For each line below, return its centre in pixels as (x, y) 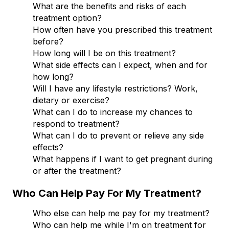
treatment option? (67, 18)
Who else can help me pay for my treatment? (121, 213)
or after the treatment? (77, 170)
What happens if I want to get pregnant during (123, 159)
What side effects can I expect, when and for (120, 65)
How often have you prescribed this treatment (122, 29)
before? (48, 41)
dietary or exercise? (71, 100)
